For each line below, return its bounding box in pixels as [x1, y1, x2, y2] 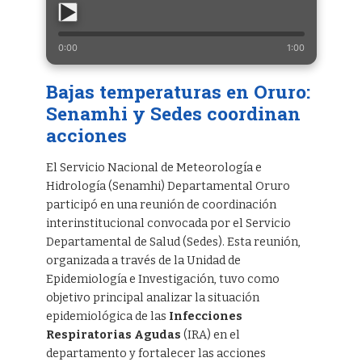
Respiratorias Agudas [45, 328, 181, 343]
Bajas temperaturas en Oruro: [45, 79, 310, 104]
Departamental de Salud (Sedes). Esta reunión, [45, 235, 301, 250]
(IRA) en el [180, 328, 240, 343]
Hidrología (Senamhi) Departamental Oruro [45, 179, 290, 194]
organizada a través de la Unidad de [45, 254, 241, 268]
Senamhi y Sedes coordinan [45, 101, 301, 126]
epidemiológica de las [45, 309, 169, 324]
